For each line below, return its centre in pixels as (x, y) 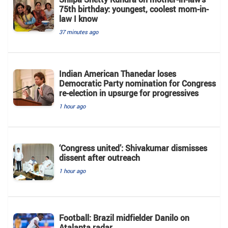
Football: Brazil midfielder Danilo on (124, 218)
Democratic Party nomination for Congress (137, 83)
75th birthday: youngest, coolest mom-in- (134, 9)
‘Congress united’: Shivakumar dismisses (133, 148)
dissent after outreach (99, 158)
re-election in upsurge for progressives (129, 93)
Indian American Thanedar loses (118, 74)
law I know (78, 19)
